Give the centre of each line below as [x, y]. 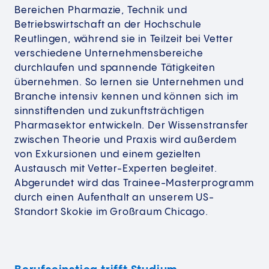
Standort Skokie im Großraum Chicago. [113, 213]
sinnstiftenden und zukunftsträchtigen [110, 112]
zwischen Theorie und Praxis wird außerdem [125, 141]
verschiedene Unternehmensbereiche [109, 54]
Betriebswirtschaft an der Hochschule [108, 25]
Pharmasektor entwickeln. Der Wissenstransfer [132, 126]
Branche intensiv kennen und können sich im [126, 97]
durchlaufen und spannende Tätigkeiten [115, 68]
